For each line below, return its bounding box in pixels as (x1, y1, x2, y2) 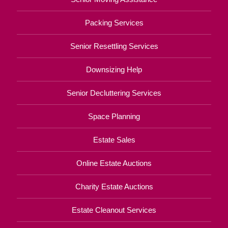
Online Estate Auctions (76, 158, 152, 167)
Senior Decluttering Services (67, 88, 161, 97)
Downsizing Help (86, 65, 142, 74)
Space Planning (88, 111, 140, 121)
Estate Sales (93, 135, 135, 144)
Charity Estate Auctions (75, 182, 153, 191)
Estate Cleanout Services (72, 205, 156, 214)
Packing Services (84, 18, 144, 27)
